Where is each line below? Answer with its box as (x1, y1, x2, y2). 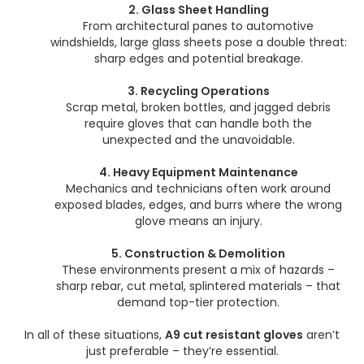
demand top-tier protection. (117, 294, 279, 310)
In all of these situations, (24, 327, 165, 343)
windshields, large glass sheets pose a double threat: (50, 34, 347, 50)
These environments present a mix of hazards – (62, 262, 335, 278)
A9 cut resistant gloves (165, 327, 303, 343)
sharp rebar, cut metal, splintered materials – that (56, 278, 340, 294)
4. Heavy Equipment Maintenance (98, 164, 298, 180)
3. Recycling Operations (127, 83, 270, 99)
